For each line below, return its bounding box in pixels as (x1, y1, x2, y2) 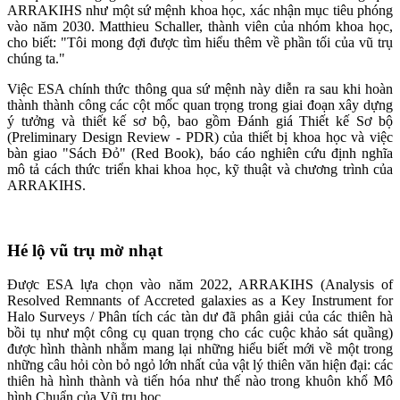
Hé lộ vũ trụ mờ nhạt (7, 240, 162, 260)
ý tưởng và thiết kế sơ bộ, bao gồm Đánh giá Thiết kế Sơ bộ (7, 112, 393, 129)
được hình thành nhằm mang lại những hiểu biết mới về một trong (7, 341, 393, 357)
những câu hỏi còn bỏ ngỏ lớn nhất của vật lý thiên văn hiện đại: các (7, 357, 393, 373)
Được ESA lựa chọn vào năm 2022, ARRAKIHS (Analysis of (7, 277, 393, 293)
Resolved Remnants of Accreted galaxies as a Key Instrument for (7, 293, 393, 309)
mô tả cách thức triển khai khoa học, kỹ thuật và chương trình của (7, 161, 393, 177)
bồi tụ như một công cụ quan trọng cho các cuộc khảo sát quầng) (7, 325, 393, 341)
